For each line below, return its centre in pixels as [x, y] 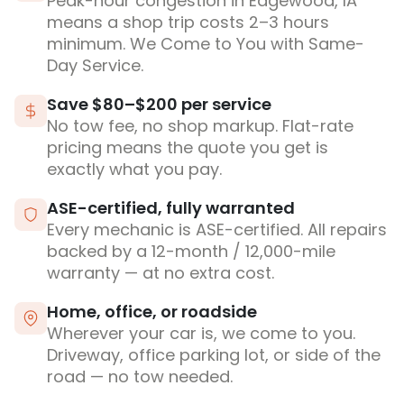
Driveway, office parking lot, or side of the [214, 355]
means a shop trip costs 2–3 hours [188, 23]
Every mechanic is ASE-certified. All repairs [217, 230]
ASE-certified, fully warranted [171, 208]
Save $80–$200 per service [159, 105]
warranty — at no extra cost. [161, 273]
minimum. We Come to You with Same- [206, 44]
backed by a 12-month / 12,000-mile [191, 252]
